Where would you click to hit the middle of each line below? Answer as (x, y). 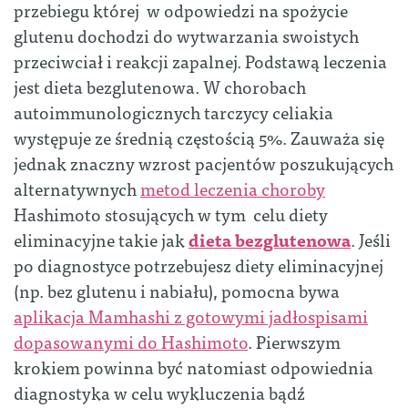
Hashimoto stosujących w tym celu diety (171, 214)
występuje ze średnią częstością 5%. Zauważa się (199, 138)
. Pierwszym (294, 342)
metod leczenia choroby (233, 189)
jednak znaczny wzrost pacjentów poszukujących (204, 163)
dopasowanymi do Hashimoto (131, 342)
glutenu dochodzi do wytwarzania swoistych (186, 36)
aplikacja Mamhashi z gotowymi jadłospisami (191, 316)
